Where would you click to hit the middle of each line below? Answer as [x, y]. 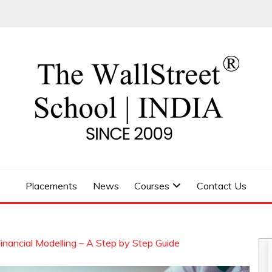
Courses [152, 186]
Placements [52, 186]
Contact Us [221, 186]
